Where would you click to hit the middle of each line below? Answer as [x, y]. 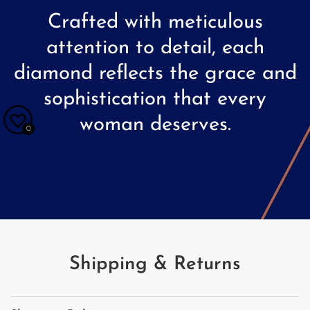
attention [88, 48]
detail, [188, 48]
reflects [131, 74]
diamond [53, 74]
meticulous [215, 23]
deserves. [190, 125]
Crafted [83, 23]
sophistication [105, 100]
